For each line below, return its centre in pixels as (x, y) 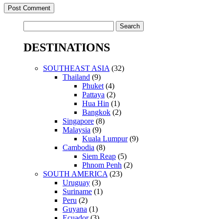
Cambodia (78, 148)
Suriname (77, 192)
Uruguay (76, 183)
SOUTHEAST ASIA (76, 68)
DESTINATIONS (67, 48)
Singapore (78, 121)
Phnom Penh (102, 165)
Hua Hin (96, 104)
